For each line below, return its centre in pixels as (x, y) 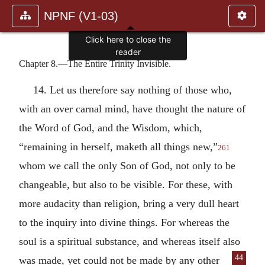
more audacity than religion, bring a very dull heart (129, 203)
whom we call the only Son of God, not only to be (127, 165)
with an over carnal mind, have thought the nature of (132, 109)
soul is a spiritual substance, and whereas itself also (130, 241)
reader (128, 52)
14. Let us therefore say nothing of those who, (132, 90)
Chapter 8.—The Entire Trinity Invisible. (95, 63)
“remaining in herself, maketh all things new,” (118, 146)
